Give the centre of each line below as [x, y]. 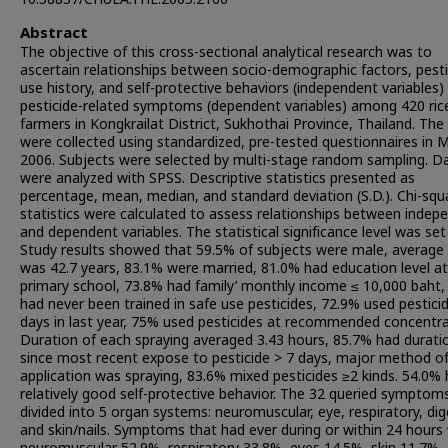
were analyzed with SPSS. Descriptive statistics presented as [217, 178]
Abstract [54, 33]
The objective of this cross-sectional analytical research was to [226, 52]
